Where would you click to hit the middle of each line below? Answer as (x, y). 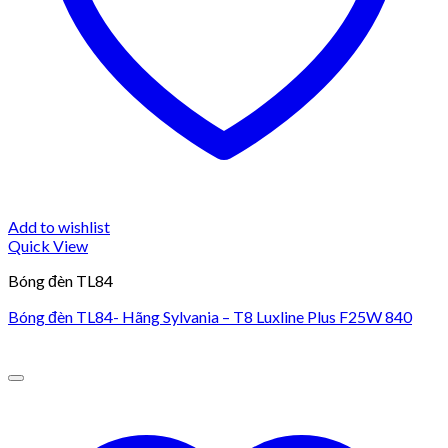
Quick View (48, 245)
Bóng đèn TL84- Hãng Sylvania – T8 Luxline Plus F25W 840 (210, 316)
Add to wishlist (59, 226)
